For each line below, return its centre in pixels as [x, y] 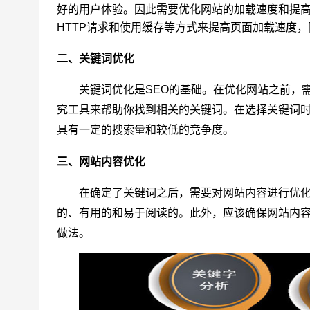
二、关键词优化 [95, 59]
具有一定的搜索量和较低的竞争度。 [145, 130]
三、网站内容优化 [101, 162]
